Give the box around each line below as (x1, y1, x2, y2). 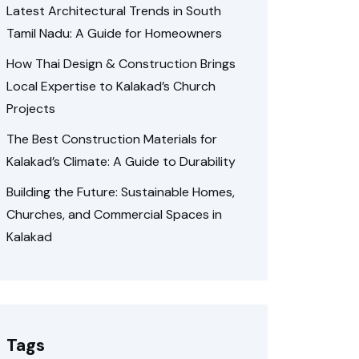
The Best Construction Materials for (6, 131, 217, 147)
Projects (6, 100, 55, 117)
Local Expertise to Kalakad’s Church (6, 78, 216, 95)
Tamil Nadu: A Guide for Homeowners (6, 25, 222, 42)
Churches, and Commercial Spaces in (6, 206, 222, 223)
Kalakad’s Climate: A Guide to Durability (6, 153, 236, 170)
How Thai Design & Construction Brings (6, 55, 236, 72)
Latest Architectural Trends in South (6, 2, 221, 19)
